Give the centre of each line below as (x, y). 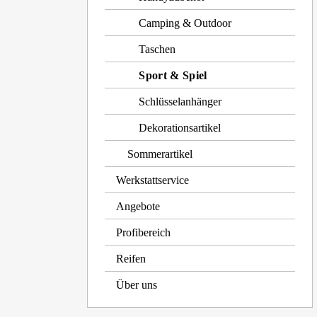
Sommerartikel (160, 154)
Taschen (157, 49)
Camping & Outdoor (185, 23)
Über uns (137, 285)
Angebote (138, 206)
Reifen (131, 259)
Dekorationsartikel (180, 128)
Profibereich (144, 232)
